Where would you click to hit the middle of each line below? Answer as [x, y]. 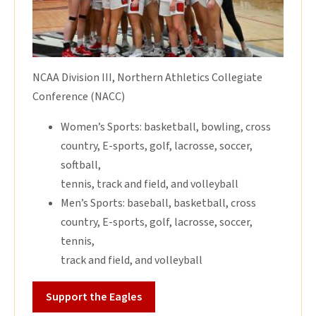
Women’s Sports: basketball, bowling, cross [166, 127]
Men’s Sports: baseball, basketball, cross [158, 203]
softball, [81, 165]
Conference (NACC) [79, 97]
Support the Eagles [94, 297]
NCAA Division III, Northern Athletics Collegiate [147, 78]
